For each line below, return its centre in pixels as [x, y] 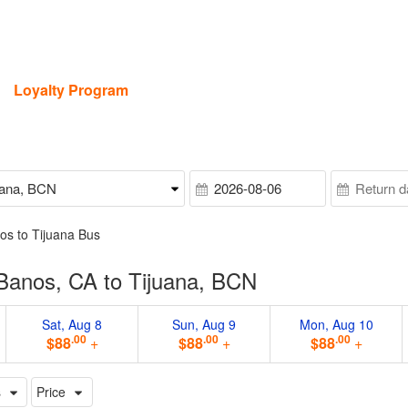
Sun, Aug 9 [204, 324]
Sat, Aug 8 [72, 324]
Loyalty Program [71, 90]
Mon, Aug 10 [336, 324]
